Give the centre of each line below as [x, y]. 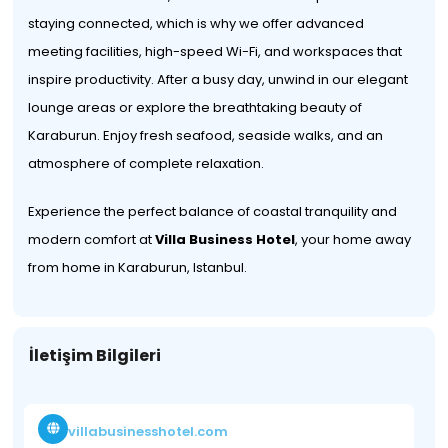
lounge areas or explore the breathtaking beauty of [195, 107]
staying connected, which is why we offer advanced [196, 23]
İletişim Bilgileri [95, 355]
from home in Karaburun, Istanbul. [138, 267]
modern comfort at [92, 239]
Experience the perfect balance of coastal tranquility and [213, 211]
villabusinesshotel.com [148, 431]
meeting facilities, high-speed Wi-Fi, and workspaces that [215, 51]
